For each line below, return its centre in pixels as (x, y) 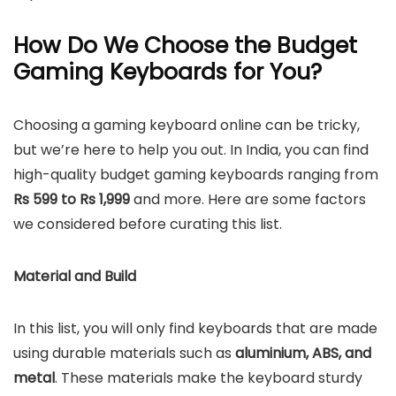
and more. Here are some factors (248, 199)
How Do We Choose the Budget (185, 46)
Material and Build (75, 276)
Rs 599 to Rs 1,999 (72, 199)
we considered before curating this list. (148, 224)
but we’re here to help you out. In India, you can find (191, 150)
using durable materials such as (124, 353)
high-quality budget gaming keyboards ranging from (196, 175)
